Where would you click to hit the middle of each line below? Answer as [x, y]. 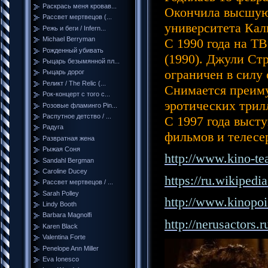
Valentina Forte [64, 237]
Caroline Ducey [65, 171]
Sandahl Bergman [68, 160]
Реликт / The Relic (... [74, 83]
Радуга [53, 127]
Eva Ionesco [61, 259]
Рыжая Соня [61, 149]
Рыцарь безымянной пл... [81, 61]
